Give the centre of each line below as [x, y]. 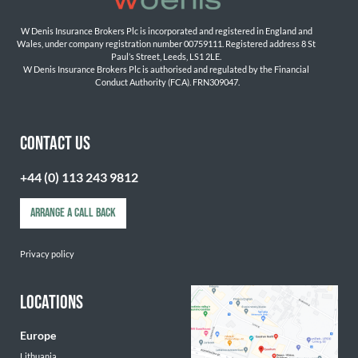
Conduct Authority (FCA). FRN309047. [167, 82]
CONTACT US [55, 143]
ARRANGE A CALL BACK [73, 213]
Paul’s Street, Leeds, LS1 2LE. [167, 57]
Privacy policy [47, 254]
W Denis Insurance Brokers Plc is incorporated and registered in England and [166, 31]
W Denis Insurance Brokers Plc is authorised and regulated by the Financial [166, 70]
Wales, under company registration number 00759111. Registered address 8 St [166, 44]
